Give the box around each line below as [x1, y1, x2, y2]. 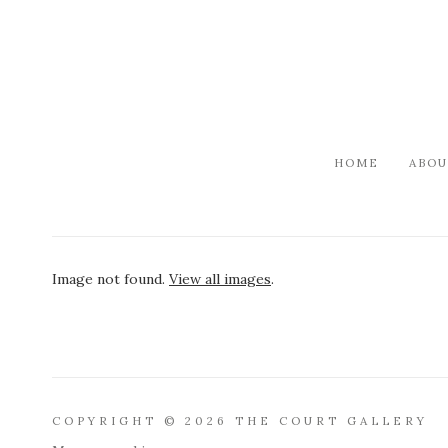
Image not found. [52, 270, 169, 288]
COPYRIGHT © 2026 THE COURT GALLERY [52, 413, 428, 428]
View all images [169, 270, 271, 288]
